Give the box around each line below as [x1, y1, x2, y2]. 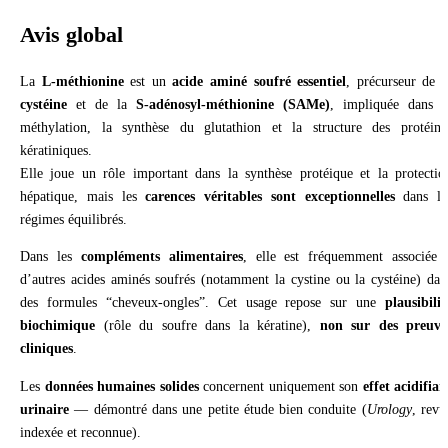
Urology [366, 400, 412, 417]
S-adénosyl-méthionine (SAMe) [136, 95, 330, 112]
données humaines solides [44, 377, 199, 394]
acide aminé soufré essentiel [172, 72, 347, 89]
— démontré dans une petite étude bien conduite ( [69, 400, 367, 417]
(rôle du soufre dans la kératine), [95, 317, 320, 334]
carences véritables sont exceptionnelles [145, 187, 395, 204]
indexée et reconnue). [20, 423, 141, 440]
